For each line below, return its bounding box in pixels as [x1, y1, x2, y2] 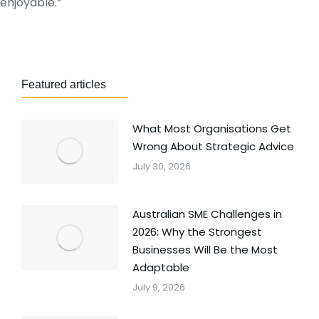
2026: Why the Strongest [132, 224, 262, 240]
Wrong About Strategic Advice [132, 138, 294, 154]
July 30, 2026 [132, 159, 191, 173]
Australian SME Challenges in [132, 206, 282, 222]
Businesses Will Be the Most [132, 242, 278, 258]
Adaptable [132, 260, 189, 276]
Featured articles [21, 78, 106, 90]
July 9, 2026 [132, 281, 185, 295]
